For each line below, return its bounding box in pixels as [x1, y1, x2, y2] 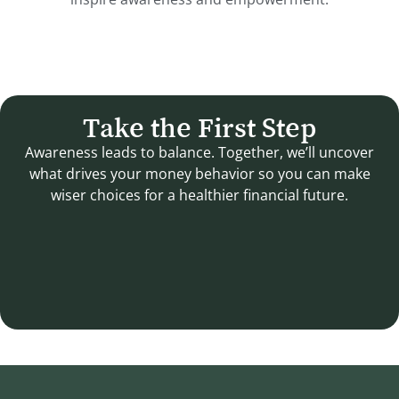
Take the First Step [83, 113, 316, 142]
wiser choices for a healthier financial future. [51, 185, 348, 206]
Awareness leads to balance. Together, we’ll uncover [25, 142, 374, 163]
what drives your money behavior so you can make [28, 164, 370, 184]
